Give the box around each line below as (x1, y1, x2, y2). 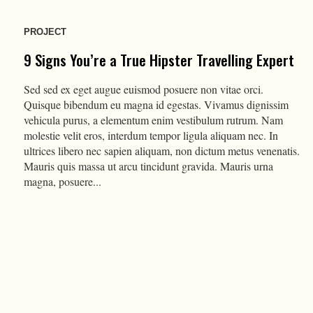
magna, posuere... (23, 173, 101, 189)
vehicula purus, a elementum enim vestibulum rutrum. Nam (23, 112, 283, 127)
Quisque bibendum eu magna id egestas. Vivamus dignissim (23, 96, 289, 112)
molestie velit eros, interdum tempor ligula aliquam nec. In (23, 127, 278, 143)
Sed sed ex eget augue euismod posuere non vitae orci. (23, 81, 263, 96)
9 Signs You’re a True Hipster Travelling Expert (23, 48, 294, 71)
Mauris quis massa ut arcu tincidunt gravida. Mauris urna (23, 158, 273, 173)
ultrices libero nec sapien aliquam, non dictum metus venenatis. (23, 143, 300, 158)
